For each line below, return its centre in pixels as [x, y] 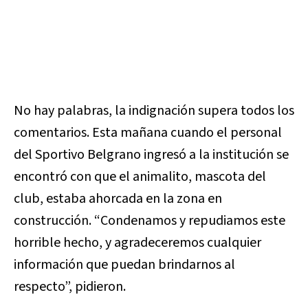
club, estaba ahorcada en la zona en [118, 199]
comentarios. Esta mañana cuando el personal [148, 133]
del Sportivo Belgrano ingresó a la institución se [151, 155]
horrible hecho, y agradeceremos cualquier [137, 243]
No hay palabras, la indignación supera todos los [154, 111]
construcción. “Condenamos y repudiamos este [150, 221]
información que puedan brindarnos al [124, 265]
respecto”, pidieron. [70, 287]
